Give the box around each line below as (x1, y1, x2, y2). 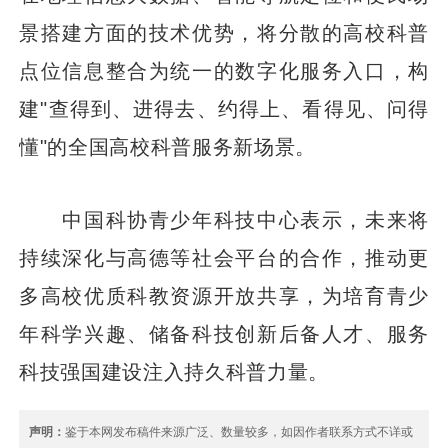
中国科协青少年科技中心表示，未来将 (19, 207, 429, 231)
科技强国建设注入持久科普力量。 (19, 359, 329, 383)
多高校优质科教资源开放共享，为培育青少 (19, 283, 429, 307)
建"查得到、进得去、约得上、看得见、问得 (19, 96, 429, 120)
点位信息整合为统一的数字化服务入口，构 (19, 58, 429, 82)
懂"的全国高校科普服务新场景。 (19, 134, 316, 158)
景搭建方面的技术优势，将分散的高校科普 (19, 20, 429, 44)
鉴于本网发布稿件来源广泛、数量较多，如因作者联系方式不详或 (65, 424, 414, 439)
